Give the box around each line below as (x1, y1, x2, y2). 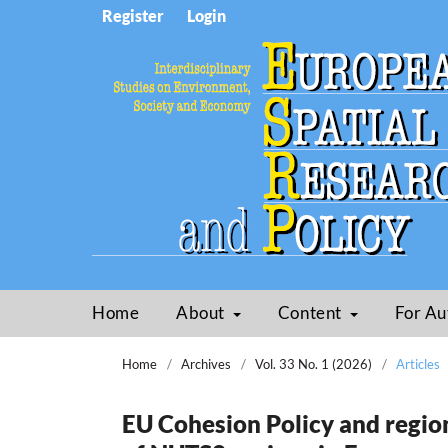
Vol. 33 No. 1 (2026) (255, 356, 372, 372)
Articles (396, 356, 440, 372)
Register (102, 6, 164, 25)
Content (277, 302, 346, 324)
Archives (181, 356, 231, 372)
